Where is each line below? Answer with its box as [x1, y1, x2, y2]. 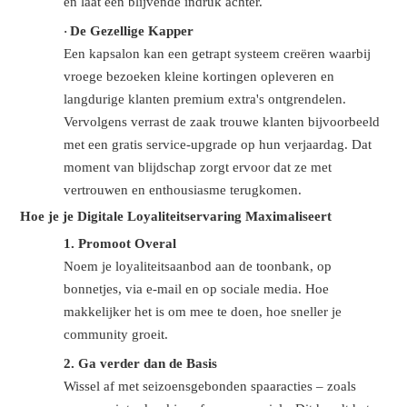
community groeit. [64, 327, 169, 342]
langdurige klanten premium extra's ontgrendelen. [64, 92, 347, 107]
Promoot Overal [78, 236, 177, 252]
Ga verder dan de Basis [78, 356, 218, 372]
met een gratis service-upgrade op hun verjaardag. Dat [64, 137, 372, 153]
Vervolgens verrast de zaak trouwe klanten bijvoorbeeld [64, 114, 381, 130]
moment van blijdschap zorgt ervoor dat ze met [64, 160, 333, 175]
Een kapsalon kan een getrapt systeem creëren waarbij [64, 46, 372, 62]
